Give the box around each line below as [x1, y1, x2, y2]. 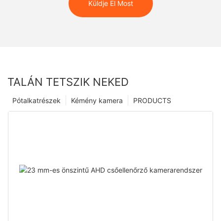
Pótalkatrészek [12, 96, 61, 105]
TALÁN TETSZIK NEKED [7, 75, 129, 88]
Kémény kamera [71, 96, 123, 105]
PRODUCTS [133, 96, 171, 105]
